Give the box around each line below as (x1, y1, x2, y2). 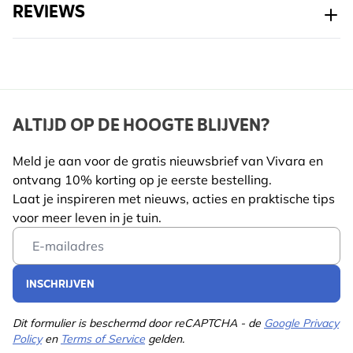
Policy (13, 332, 42, 347)
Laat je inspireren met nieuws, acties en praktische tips (13, 191, 335, 207)
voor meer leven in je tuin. (13, 210, 162, 226)
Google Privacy (264, 316, 339, 331)
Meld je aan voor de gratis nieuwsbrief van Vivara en (13, 153, 323, 169)
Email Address (12, 228, 97, 244)
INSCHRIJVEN (26, 275, 95, 295)
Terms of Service (61, 332, 145, 347)
